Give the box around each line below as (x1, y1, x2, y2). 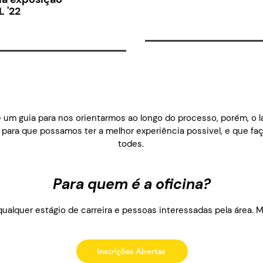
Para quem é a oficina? (52, 174, 211, 194)
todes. (118, 138, 144, 150)
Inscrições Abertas (97, 246, 165, 257)
